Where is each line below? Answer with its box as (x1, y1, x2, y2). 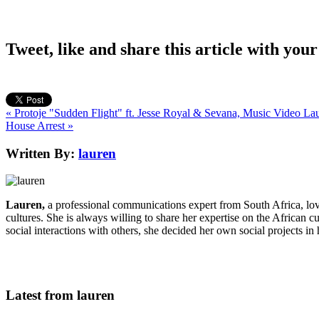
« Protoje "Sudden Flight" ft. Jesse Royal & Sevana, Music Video (6, 106, 303, 119)
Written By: (6, 145, 75, 161)
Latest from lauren (6, 288, 115, 303)
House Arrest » (6, 119, 73, 132)
